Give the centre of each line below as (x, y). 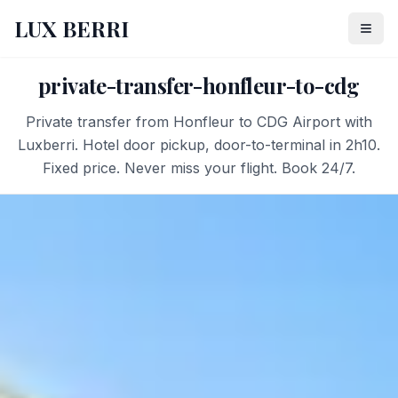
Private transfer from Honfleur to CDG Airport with (199, 122)
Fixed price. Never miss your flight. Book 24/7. (199, 168)
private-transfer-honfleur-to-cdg (199, 85)
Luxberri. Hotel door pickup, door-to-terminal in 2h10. (199, 145)
